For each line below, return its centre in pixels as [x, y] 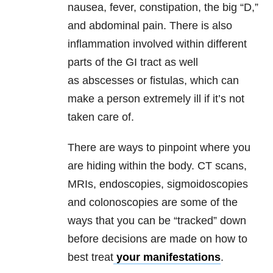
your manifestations [167, 257]
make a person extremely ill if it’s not [156, 99]
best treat [90, 257]
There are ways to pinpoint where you [159, 148]
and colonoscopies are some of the [153, 203]
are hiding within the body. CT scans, [157, 166]
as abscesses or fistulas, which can [153, 81]
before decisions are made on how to [158, 239]
